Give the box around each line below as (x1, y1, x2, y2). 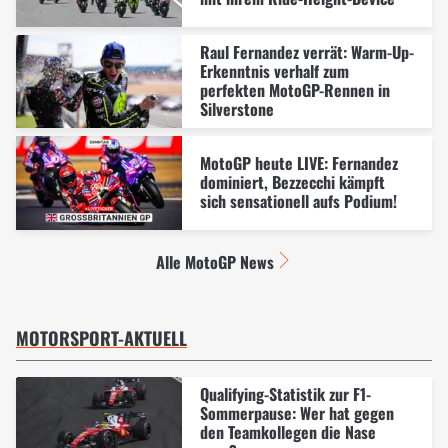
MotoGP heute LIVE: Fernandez (199, 151, 398, 176)
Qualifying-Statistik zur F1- (199, 382, 371, 407)
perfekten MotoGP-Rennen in (199, 78, 390, 103)
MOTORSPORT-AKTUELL (16, 325, 187, 352)
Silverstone (199, 97, 274, 122)
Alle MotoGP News (155, 250, 274, 275)
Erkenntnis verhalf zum (199, 59, 349, 84)
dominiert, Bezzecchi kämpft (199, 170, 385, 195)
